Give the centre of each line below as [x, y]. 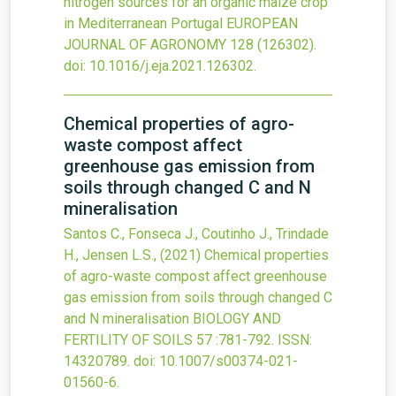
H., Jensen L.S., [112, 255]
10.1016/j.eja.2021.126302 [171, 66]
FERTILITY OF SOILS [128, 340]
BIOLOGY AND [237, 319]
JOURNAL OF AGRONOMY [145, 45]
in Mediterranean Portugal [143, 23]
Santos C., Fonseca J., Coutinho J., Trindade [196, 234]
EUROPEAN [262, 23]
